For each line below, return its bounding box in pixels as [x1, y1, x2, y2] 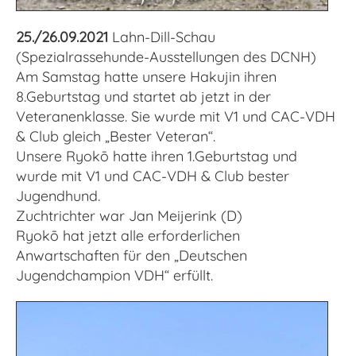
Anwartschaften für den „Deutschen [16, 246, 247, 265]
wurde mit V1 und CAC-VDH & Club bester [16, 167, 289, 185]
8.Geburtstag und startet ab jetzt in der [16, 87, 271, 106]
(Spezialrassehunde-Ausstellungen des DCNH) [16, 48, 316, 66]
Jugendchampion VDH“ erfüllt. [16, 266, 213, 284]
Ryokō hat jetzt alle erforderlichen [16, 226, 240, 245]
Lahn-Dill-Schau [108, 28, 215, 46]
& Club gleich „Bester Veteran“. [16, 127, 215, 145]
